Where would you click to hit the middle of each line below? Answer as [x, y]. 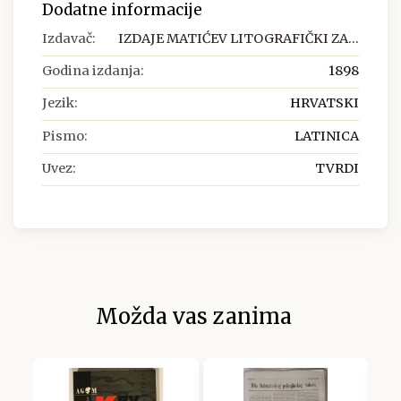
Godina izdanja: [93, 71]
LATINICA [327, 136]
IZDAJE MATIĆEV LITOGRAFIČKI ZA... [239, 38]
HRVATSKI [324, 103]
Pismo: [65, 136]
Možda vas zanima [193, 316]
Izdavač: [69, 38]
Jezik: [60, 103]
